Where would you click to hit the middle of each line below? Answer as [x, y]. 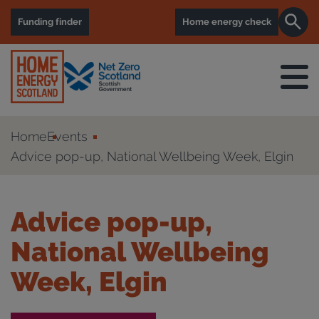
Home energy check [227, 22]
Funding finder [50, 22]
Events [67, 136]
